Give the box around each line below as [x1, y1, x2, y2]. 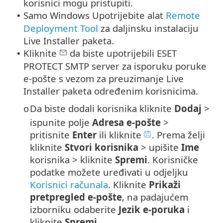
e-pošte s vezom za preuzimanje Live [23, 72, 184, 85]
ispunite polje [30, 116, 92, 129]
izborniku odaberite [30, 203, 118, 216]
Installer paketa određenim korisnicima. [23, 85, 198, 98]
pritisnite [30, 128, 72, 141]
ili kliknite [97, 128, 144, 141]
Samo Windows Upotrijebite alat [23, 9, 166, 22]
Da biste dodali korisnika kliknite [30, 102, 174, 115]
